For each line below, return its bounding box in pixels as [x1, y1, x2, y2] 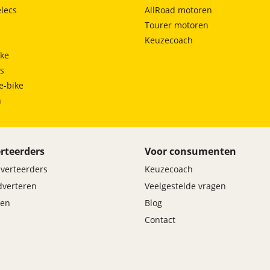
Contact [145, 214, 175, 226]
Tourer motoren [145, 19, 209, 31]
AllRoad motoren [145, 4, 212, 16]
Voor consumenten [145, 145, 236, 159]
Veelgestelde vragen [145, 180, 226, 192]
